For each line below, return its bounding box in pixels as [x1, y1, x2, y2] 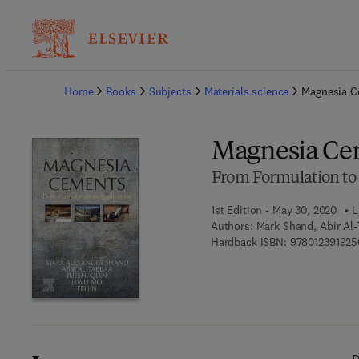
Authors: [210, 219, 253, 233]
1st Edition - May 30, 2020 [210, 203, 337, 217]
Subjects [148, 84, 192, 99]
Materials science [204, 84, 289, 99]
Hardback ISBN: [210, 235, 287, 249]
